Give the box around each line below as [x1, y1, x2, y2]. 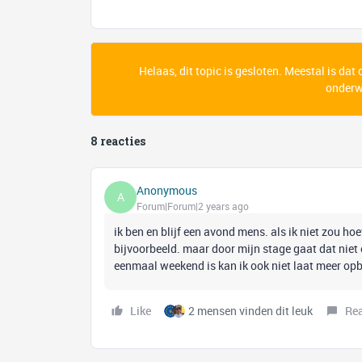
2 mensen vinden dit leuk [188, 303, 313, 318]
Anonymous [137, 182, 197, 198]
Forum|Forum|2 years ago [137, 199, 249, 213]
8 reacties [90, 133, 145, 149]
